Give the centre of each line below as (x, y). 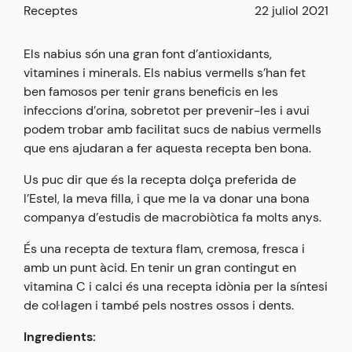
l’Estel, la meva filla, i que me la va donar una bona (167, 199)
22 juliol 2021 (291, 11)
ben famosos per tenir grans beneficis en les (151, 92)
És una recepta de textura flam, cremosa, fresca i (164, 249)
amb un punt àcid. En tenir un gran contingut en (160, 268)
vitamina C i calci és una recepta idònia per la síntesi (176, 287)
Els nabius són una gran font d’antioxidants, (148, 54)
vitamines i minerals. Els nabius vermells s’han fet (165, 73)
